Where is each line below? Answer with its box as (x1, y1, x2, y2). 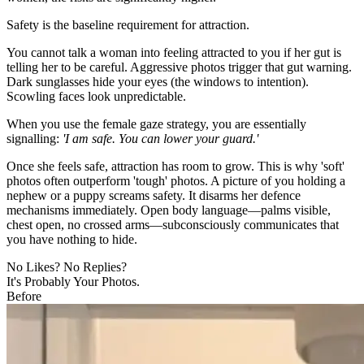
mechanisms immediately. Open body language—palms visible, (6, 202, 331, 217)
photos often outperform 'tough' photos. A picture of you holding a (6, 173, 345, 188)
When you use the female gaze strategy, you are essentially (6, 116, 306, 131)
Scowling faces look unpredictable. (6, 89, 186, 103)
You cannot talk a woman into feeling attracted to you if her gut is (6, 45, 341, 59)
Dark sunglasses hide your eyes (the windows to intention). (6, 74, 309, 89)
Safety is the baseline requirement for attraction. (6, 17, 249, 32)
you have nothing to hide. (6, 232, 137, 246)
